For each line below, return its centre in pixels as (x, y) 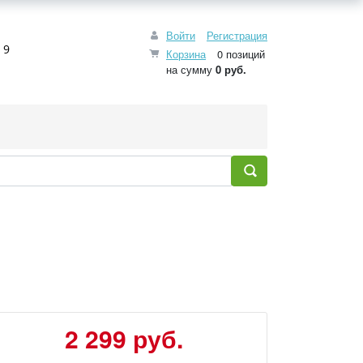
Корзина (186, 54)
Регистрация (237, 35)
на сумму (191, 69)
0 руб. (231, 69)
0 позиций (239, 54)
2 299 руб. (124, 338)
